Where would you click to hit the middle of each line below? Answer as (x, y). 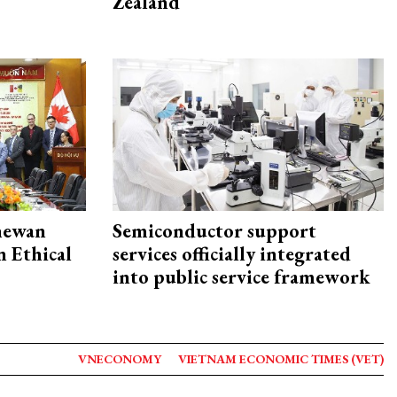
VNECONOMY (120, 359)
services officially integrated (232, 254)
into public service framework (241, 277)
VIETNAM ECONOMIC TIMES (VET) (281, 359)
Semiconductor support (214, 231)
